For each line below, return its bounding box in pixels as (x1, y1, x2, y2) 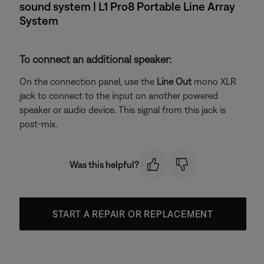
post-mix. (19, 118, 57, 130)
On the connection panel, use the (19, 76, 157, 87)
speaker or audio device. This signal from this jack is (19, 104, 226, 115)
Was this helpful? (69, 159, 139, 170)
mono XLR (192, 76, 236, 87)
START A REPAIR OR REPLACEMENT (52, 208, 214, 219)
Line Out (157, 76, 192, 87)
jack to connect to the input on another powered (19, 90, 218, 101)
